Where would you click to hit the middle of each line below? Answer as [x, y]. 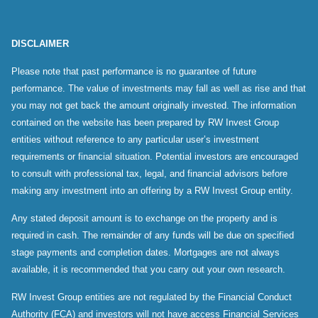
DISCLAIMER [40, 44]
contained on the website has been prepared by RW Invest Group [145, 122]
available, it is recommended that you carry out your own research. [150, 269]
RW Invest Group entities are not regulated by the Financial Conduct [152, 297]
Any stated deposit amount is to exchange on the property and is [144, 218]
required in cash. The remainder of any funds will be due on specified [153, 235]
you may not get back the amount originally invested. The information [154, 105]
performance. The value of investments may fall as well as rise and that [159, 88]
